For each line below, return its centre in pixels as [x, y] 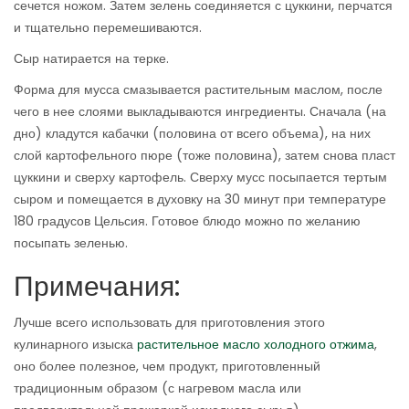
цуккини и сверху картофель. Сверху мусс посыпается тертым [200, 178]
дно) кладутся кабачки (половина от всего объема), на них [192, 134]
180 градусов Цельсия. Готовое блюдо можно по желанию [187, 221]
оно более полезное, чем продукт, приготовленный [167, 367]
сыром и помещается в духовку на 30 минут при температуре [200, 199]
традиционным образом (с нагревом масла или [157, 388]
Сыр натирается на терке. [91, 59]
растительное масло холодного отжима [256, 345]
